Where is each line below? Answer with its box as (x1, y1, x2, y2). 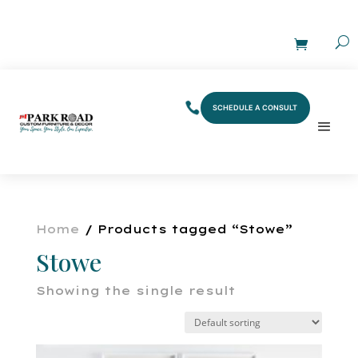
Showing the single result (35, 283, 236, 298)
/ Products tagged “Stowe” (79, 221, 292, 237)
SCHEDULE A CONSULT (213, 103, 298, 113)
